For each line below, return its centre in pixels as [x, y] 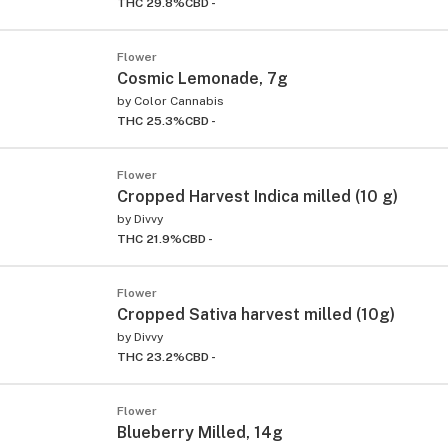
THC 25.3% [151, 120]
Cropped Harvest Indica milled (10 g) [257, 196]
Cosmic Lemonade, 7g [202, 78]
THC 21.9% [149, 238]
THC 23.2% [151, 356]
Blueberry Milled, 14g [200, 432]
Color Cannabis [179, 100]
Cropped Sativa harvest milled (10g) [256, 314]
